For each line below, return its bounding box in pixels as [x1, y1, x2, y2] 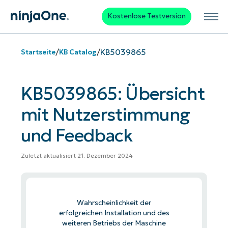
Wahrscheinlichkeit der [77, 198, 151, 207]
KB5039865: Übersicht [20, 82, 205, 105]
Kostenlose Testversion [107, 12, 186, 21]
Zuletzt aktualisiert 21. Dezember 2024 [20, 152, 133, 160]
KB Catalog [59, 47, 97, 56]
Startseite [20, 47, 55, 56]
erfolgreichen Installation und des [59, 208, 169, 217]
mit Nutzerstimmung [20, 103, 190, 126]
